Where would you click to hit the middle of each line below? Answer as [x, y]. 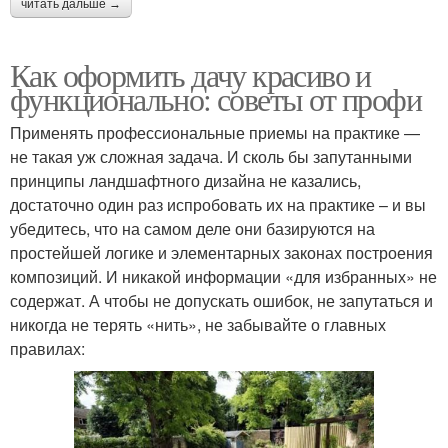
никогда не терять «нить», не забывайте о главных [198, 325]
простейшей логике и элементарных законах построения [221, 253]
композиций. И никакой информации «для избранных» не [223, 277]
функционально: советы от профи [215, 99]
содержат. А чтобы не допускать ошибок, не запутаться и [221, 301]
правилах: [47, 349]
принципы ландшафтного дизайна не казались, [185, 181]
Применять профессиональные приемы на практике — [215, 133]
